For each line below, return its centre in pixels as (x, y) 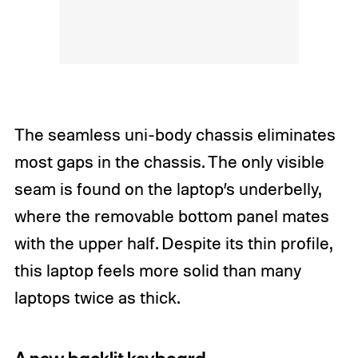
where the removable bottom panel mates (171, 216)
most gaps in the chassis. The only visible (169, 162)
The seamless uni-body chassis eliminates (175, 135)
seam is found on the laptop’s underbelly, (167, 189)
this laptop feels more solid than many (157, 270)
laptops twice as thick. (97, 298)
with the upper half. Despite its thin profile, (173, 243)
